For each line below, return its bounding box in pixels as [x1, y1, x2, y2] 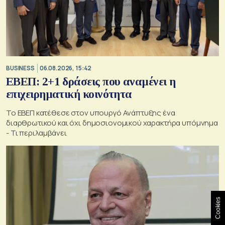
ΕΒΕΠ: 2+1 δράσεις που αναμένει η [6, 75, 176, 88]
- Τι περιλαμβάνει [6, 127, 67, 138]
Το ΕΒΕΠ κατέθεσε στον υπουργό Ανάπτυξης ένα [6, 107, 175, 118]
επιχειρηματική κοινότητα [6, 87, 132, 100]
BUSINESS [6, 64, 35, 72]
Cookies [214, 197, 221, 219]
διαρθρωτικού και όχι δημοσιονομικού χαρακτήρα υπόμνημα [6, 117, 218, 128]
